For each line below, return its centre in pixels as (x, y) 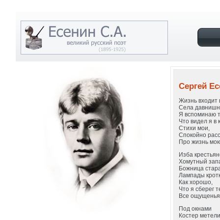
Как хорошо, (196, 182)
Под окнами (195, 209)
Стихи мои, (194, 128)
